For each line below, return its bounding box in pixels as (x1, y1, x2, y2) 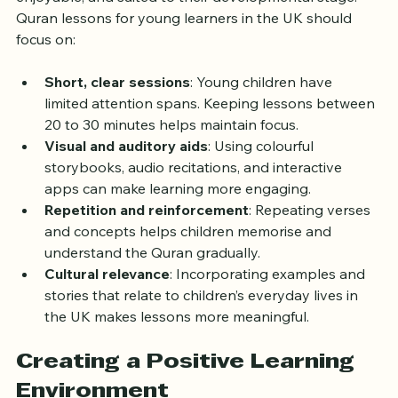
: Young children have (190, 95, 336, 114)
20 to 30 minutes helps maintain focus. (44, 138, 298, 156)
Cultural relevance (44, 287, 170, 306)
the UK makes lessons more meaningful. (44, 330, 309, 348)
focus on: (16, 52, 76, 71)
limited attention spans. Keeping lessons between (44, 116, 378, 135)
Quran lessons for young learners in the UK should (16, 31, 355, 50)
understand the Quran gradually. (44, 266, 260, 284)
